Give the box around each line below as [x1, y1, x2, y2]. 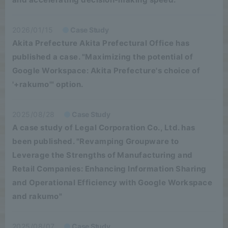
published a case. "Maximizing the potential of [12, 52, 193, 62]
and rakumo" [12, 191, 63, 201]
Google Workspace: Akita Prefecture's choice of [12, 66, 201, 75]
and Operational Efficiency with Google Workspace [12, 178, 213, 187]
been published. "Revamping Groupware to [12, 136, 179, 146]
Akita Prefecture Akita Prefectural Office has [12, 38, 190, 48]
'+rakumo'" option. [12, 79, 83, 89]
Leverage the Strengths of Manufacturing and [12, 150, 193, 160]
